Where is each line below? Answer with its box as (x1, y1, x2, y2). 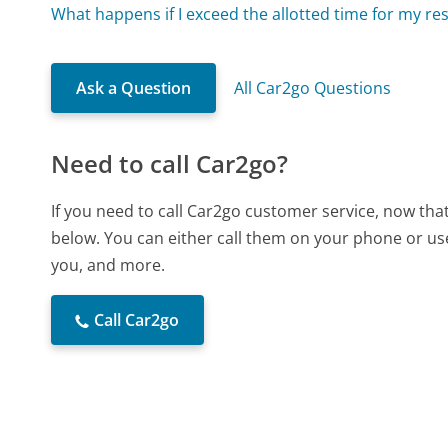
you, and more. (51, 254, 166, 277)
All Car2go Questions (234, 77, 392, 100)
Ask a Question (76, 77, 192, 100)
